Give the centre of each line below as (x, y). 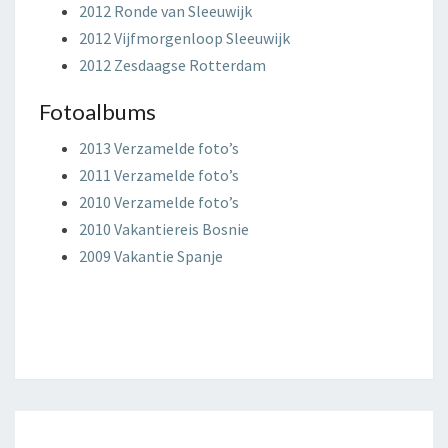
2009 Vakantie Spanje (151, 256)
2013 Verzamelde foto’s (159, 148)
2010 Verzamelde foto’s (159, 202)
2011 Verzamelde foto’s (159, 175)
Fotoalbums (97, 111)
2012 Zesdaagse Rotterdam (172, 65)
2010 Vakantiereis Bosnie (164, 229)
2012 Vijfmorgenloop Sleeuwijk (184, 38)
